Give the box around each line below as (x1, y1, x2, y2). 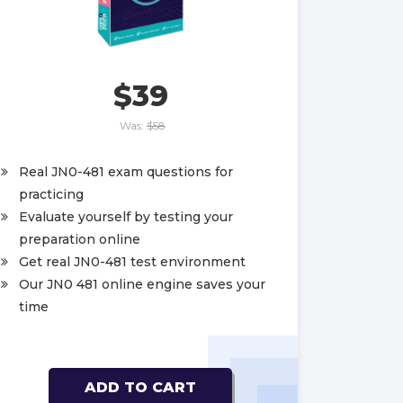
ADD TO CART (85, 378, 196, 396)
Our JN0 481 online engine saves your (19, 275, 265, 292)
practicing (19, 185, 84, 202)
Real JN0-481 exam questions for (19, 163, 233, 180)
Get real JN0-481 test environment (19, 253, 246, 270)
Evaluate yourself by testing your (19, 208, 233, 225)
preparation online (19, 230, 140, 247)
